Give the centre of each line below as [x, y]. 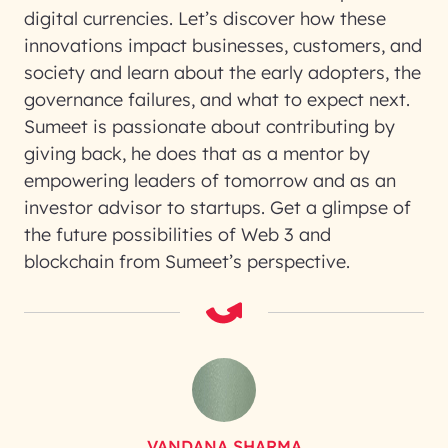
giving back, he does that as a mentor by [197, 153]
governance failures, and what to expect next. [217, 99]
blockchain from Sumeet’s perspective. [187, 261]
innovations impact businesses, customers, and [223, 45]
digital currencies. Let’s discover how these [205, 18]
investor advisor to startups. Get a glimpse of [217, 207]
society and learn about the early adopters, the [222, 72]
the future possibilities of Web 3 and [177, 234]
